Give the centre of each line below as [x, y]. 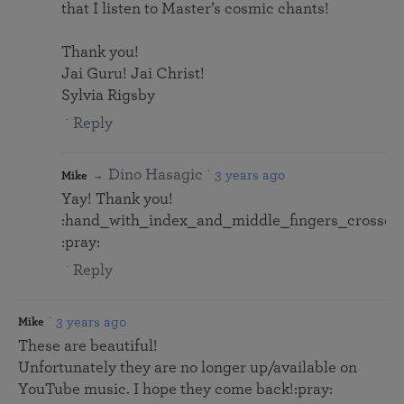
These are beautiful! [88, 347]
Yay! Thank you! [117, 200]
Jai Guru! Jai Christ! [133, 74]
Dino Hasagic [156, 175]
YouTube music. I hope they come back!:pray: [175, 390]
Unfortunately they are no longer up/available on [188, 368]
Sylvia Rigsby [108, 96]
